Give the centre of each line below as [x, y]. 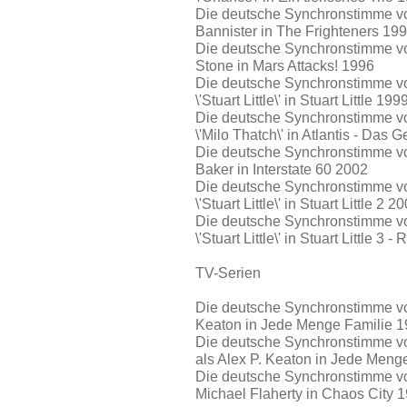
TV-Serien [228, 273]
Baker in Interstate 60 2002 [282, 169]
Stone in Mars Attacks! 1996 [285, 65]
